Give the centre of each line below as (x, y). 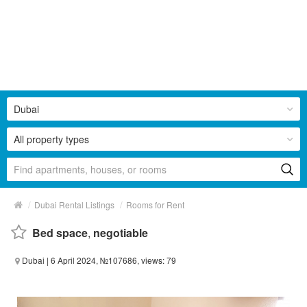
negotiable (121, 232)
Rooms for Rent (155, 204)
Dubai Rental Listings (74, 204)
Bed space (60, 232)
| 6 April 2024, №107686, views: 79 (110, 260)
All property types (51, 139)
